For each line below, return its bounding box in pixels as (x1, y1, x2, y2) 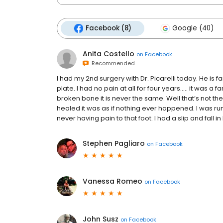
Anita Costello (83, 49, 134, 59)
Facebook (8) (86, 23, 131, 33)
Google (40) (172, 23, 214, 33)
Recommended (89, 59, 135, 68)
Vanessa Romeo (83, 176, 142, 187)
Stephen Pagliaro (83, 138, 145, 149)
